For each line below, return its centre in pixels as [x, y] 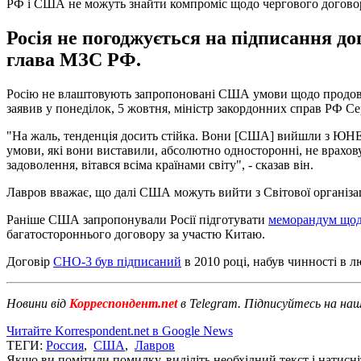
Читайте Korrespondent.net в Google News [120, 330]
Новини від [36, 303]
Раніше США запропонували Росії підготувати [137, 219]
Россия [65, 345]
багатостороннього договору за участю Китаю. [136, 234]
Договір [30, 261]
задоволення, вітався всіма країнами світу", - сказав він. [160, 164]
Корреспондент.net [123, 303]
